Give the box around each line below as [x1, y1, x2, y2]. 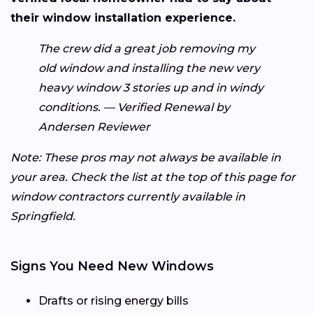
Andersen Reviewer [38, 120, 150, 134]
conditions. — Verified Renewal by [38, 101, 230, 115]
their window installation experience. [10, 11, 235, 25]
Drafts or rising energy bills [38, 294, 189, 308]
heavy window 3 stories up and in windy [38, 81, 263, 95]
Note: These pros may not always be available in [10, 151, 281, 165]
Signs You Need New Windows [10, 259, 214, 275]
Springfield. [10, 210, 75, 224]
